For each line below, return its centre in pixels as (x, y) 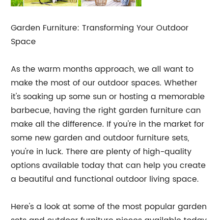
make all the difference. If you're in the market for (108, 124)
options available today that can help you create (109, 165)
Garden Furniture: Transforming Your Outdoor (100, 28)
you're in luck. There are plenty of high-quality (101, 151)
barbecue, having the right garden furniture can (106, 110)
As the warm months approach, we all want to (102, 69)
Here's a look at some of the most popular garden (109, 206)
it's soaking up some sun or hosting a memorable (108, 96)
